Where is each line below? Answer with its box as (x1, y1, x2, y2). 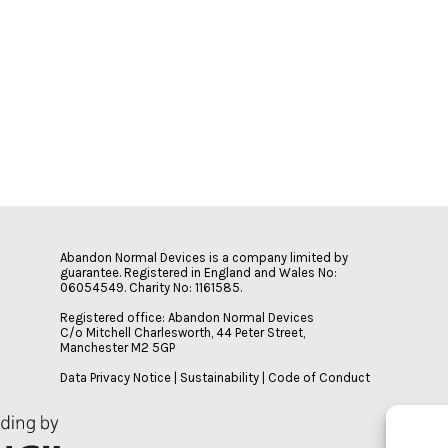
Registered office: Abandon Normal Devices (60, 310, 314, 326)
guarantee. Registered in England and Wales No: (60, 265, 337, 281)
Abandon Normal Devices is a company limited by (60, 250, 348, 266)
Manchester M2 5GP (60, 340, 175, 356)
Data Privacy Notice (60, 370, 171, 386)
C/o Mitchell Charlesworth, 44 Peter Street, (60, 325, 305, 341)
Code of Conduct (268, 370, 370, 386)
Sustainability (180, 370, 259, 386)
